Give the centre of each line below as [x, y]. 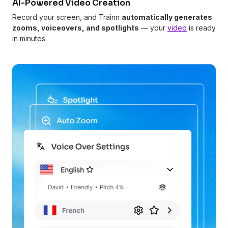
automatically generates [167, 17]
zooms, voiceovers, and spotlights [76, 27]
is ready [201, 27]
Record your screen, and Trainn [67, 17]
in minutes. [30, 38]
